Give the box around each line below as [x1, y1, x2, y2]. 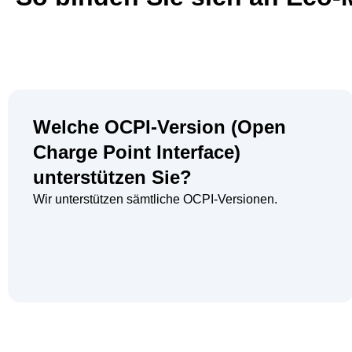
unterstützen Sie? [33, 167, 192, 189]
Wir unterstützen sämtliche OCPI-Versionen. [33, 192, 277, 207]
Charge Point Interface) [33, 141, 240, 163]
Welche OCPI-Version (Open [33, 116, 286, 138]
